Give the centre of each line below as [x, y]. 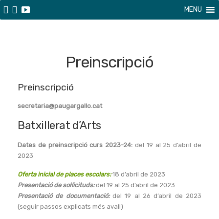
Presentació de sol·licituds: [56, 185]
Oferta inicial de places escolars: [64, 174]
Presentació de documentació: [65, 196]
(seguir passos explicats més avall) [70, 207]
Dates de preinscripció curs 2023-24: [75, 145]
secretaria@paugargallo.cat [60, 106]
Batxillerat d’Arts [59, 125]
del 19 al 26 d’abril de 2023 [157, 196]
